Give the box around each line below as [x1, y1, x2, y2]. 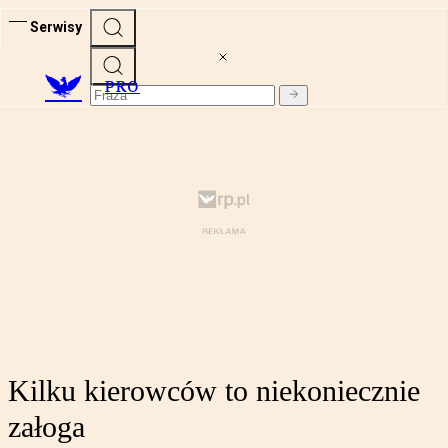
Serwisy [30, 18, 82, 35]
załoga [8, 410, 85, 444]
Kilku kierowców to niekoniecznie [8, 374, 420, 408]
